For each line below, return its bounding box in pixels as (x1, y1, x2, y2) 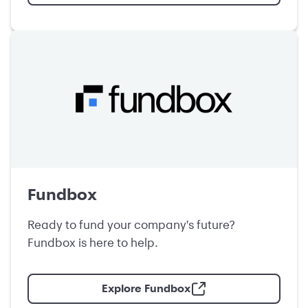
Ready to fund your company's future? (27, 217, 234, 232)
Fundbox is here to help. (27, 235, 158, 250)
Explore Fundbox (101, 282, 190, 295)
